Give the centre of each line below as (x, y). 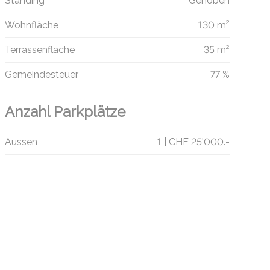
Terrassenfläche (39, 50)
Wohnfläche (31, 25)
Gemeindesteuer (41, 75)
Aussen (21, 142)
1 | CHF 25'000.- (193, 142)
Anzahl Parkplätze (65, 112)
